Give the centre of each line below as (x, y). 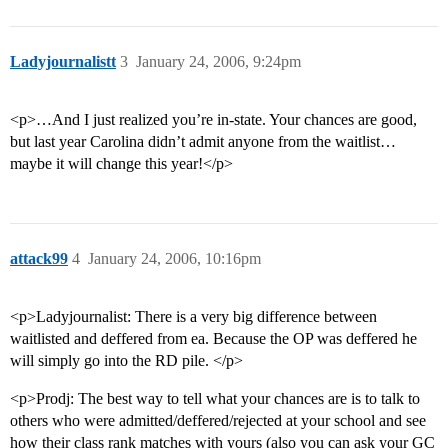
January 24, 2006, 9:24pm (218, 62)
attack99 (39, 259)
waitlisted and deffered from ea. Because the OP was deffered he (213, 339)
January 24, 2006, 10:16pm (174, 259)
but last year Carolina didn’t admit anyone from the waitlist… (203, 142)
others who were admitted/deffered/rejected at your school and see (218, 421)
